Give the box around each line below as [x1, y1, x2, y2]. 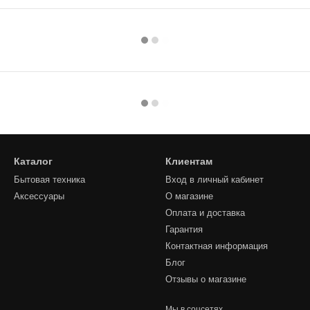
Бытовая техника [14, 174, 85, 185]
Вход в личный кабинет [165, 174, 264, 185]
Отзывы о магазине [165, 274, 246, 285]
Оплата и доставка [165, 208, 245, 219]
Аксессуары [14, 191, 64, 202]
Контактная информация [165, 241, 268, 252]
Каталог [14, 156, 53, 167]
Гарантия [165, 224, 203, 235]
